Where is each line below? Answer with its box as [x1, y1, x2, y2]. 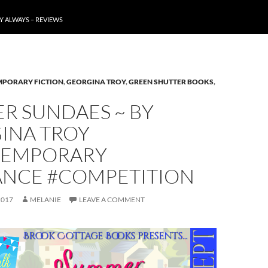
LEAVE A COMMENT [79, 195, 145, 204]
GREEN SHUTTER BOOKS [129, 77, 214, 86]
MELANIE [30, 195, 61, 204]
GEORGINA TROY [66, 77, 126, 86]
